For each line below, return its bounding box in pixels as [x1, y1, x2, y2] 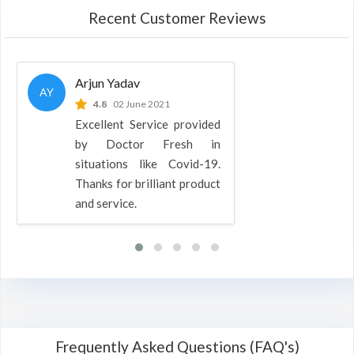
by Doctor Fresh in [75, 137, 220, 151]
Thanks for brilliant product [75, 176, 220, 190]
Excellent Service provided [75, 117, 220, 131]
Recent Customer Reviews [88, 9, 266, 27]
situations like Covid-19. [75, 156, 220, 171]
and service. [75, 196, 137, 210]
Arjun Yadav [75, 75, 140, 90]
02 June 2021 [113, 98, 170, 110]
